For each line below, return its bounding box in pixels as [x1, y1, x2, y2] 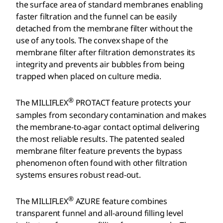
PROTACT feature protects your [73, 97, 191, 109]
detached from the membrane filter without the [16, 23, 193, 34]
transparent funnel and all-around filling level [16, 207, 183, 219]
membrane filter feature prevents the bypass [16, 145, 183, 156]
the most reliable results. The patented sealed [16, 133, 185, 144]
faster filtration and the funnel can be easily [16, 11, 177, 22]
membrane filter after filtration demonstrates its [16, 47, 196, 58]
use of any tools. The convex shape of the [16, 35, 168, 46]
